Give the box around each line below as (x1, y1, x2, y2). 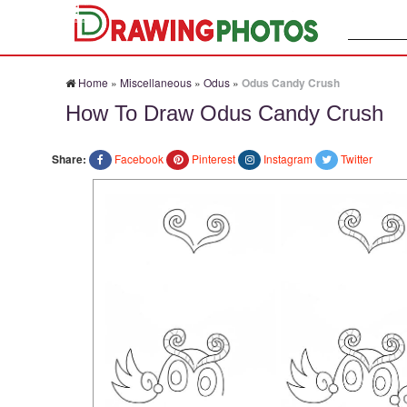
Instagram (263, 151, 313, 166)
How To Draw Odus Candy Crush (65, 101, 383, 125)
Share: (52, 151, 86, 167)
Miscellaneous (120, 74, 192, 90)
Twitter (341, 151, 372, 166)
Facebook (114, 151, 164, 166)
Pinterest (192, 151, 235, 166)
